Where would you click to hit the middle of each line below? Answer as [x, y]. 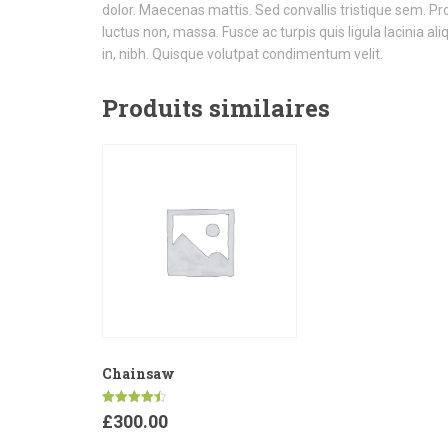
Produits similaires [216, 107]
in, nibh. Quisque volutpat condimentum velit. [242, 53]
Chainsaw [138, 374]
